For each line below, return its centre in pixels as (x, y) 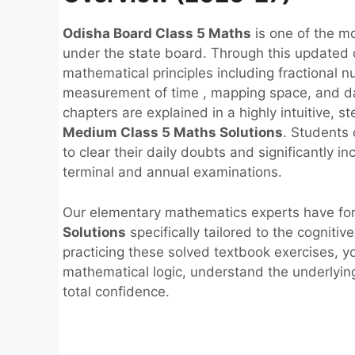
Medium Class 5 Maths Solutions (173, 132)
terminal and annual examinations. (172, 172)
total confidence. (116, 291)
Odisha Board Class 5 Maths (157, 33)
